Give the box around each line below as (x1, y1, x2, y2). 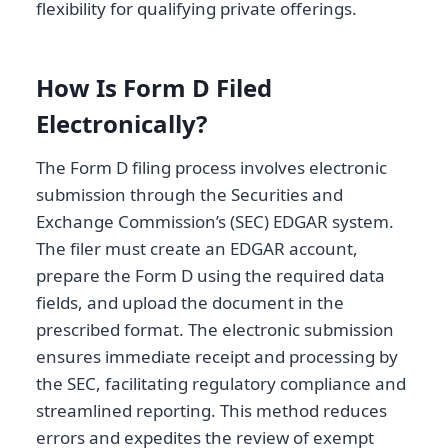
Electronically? (36, 107, 207, 141)
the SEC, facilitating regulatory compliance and (36, 372, 406, 396)
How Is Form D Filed (36, 71, 272, 105)
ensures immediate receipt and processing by (36, 345, 398, 369)
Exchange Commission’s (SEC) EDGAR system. (36, 210, 394, 234)
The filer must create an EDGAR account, (36, 237, 358, 261)
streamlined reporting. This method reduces (36, 399, 387, 423)
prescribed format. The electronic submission (36, 318, 394, 342)
